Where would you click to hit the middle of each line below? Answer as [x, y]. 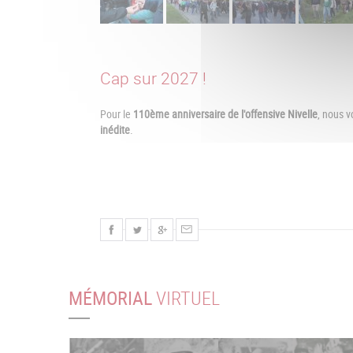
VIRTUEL [186, 298]
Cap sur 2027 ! [155, 78]
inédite [115, 129]
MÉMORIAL [110, 298]
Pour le [117, 113]
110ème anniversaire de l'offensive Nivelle [225, 113]
